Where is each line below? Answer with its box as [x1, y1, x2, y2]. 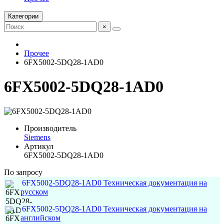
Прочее [24, 49, 49, 57]
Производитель [24, 123, 76, 132]
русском [20, 187, 48, 196]
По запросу [4, 167, 42, 176]
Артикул [24, 141, 53, 150]
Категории [8, 12, 38, 20]
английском [20, 213, 60, 222]
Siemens [24, 132, 50, 141]
